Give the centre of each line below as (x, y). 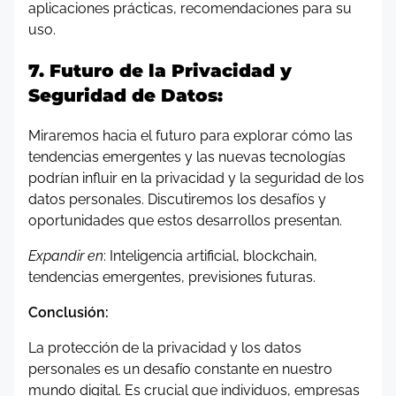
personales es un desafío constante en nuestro (180, 369)
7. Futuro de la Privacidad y (160, 71)
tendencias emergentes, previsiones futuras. (172, 277)
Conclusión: (69, 312)
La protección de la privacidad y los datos (165, 348)
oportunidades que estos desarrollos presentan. (185, 221)
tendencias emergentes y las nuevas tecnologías (187, 157)
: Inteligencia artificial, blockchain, (210, 256)
